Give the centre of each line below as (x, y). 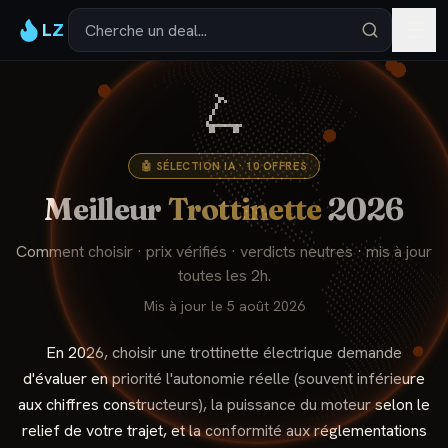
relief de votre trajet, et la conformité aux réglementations (224, 430)
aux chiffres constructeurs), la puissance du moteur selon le (224, 404)
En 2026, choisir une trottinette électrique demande (224, 352)
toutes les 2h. (224, 275)
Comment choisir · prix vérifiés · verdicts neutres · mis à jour (224, 251)
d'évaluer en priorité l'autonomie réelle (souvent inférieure (224, 378)
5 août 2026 (265, 306)
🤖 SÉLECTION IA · (193, 166)
